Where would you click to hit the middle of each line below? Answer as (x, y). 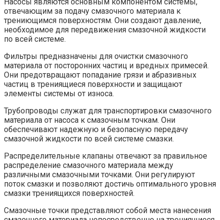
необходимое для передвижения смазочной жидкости (105, 30)
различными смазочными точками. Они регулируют (99, 175)
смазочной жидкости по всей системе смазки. (89, 139)
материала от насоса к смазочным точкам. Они (90, 120)
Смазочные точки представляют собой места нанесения (108, 211)
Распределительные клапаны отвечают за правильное (106, 156)
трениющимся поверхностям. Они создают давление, (103, 21)
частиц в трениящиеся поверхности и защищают (93, 84)
